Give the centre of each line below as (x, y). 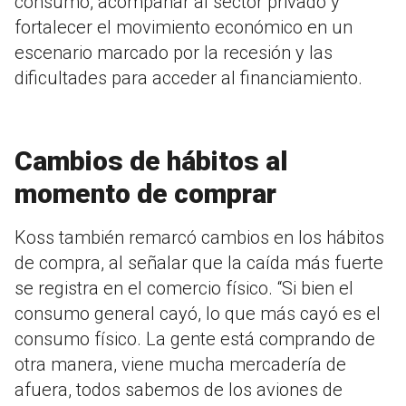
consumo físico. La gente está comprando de (195, 339)
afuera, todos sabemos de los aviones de (179, 390)
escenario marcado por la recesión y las (174, 53)
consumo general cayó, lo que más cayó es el (198, 314)
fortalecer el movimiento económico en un (184, 28)
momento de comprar (145, 194)
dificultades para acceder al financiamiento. (188, 78)
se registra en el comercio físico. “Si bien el (184, 289)
